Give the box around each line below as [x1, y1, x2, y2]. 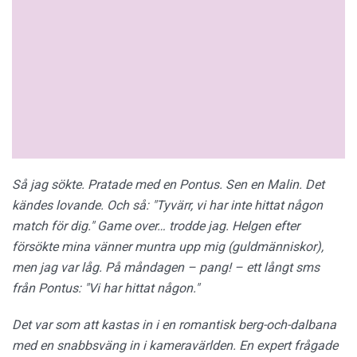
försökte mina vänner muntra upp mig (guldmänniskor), [12, 238, 324, 254]
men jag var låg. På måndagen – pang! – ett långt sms [12, 259, 320, 275]
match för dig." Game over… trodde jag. [12, 218, 232, 233]
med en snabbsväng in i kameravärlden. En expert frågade [12, 337, 338, 353]
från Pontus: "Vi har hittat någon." [12, 280, 199, 296]
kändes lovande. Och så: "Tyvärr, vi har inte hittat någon [12, 197, 323, 213]
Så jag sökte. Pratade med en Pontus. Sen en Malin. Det [12, 176, 324, 192]
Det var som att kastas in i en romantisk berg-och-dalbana [12, 316, 336, 332]
